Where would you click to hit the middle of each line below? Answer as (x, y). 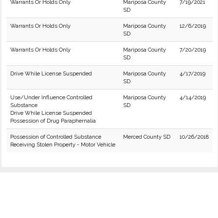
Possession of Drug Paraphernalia (53, 121)
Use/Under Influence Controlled (51, 97)
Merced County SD (147, 137)
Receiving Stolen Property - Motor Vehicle (63, 145)
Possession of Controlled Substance (56, 137)
